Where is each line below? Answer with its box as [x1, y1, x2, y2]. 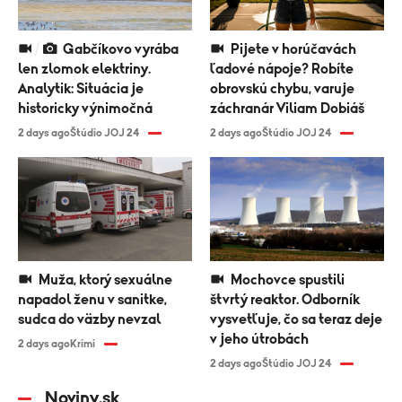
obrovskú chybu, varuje [210, 82, 354, 97]
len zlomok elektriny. [18, 62, 151, 77]
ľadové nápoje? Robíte [210, 62, 354, 77]
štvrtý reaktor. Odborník [210, 292, 360, 307]
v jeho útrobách [210, 331, 309, 346]
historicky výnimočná [18, 101, 153, 117]
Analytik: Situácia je [18, 82, 144, 97]
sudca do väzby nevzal [18, 311, 161, 327]
